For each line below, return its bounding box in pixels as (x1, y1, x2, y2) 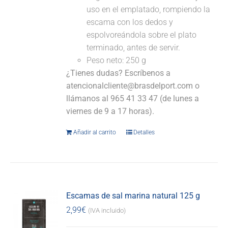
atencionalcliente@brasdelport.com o (66, 81, 200, 91)
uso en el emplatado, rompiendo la (87, 5, 211, 15)
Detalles (133, 129, 155, 136)
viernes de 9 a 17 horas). (66, 106, 155, 117)
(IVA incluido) (88, 207, 126, 215)
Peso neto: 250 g (87, 55, 147, 66)
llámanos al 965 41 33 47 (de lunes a (66, 94, 199, 104)
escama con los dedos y (87, 17, 174, 27)
